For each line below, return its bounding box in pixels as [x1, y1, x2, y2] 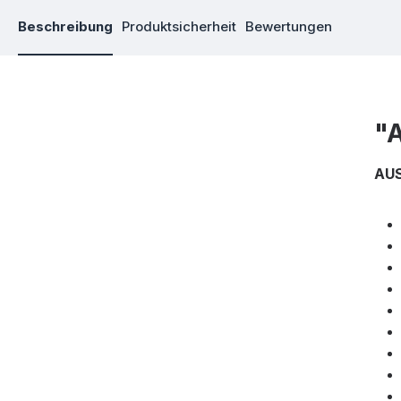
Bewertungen [245, 18, 332, 36]
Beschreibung [18, 18, 113, 36]
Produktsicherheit [122, 18, 236, 36]
